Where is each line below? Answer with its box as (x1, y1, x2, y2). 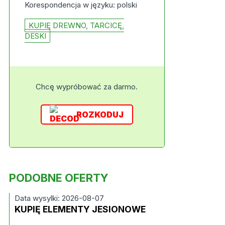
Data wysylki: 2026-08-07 (14, 193, 104, 203)
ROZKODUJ (76, 109, 124, 120)
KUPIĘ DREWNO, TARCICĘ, (28, 21, 124, 30)
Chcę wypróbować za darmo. (36, 82, 138, 91)
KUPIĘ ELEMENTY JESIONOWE (14, 204, 146, 214)
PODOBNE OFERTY (9, 171, 108, 184)
